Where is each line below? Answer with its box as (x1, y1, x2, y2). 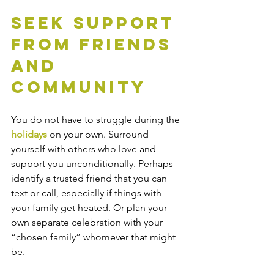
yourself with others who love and (11, 143, 158, 155)
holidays (11, 128, 47, 141)
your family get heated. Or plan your (11, 202, 169, 214)
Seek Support (11, 12, 182, 34)
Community (11, 76, 147, 98)
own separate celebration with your (11, 217, 165, 229)
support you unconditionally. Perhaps (11, 158, 176, 170)
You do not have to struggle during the (11, 114, 182, 126)
